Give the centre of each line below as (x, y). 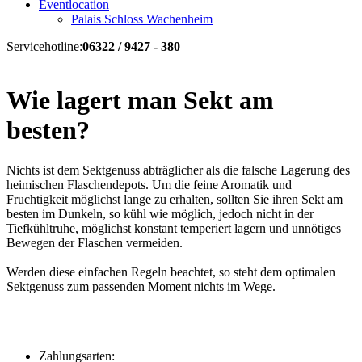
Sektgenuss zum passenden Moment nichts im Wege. (143, 286)
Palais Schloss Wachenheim (142, 19)
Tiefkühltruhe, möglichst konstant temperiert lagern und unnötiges (174, 228)
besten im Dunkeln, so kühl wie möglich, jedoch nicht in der (160, 213)
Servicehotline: (44, 46)
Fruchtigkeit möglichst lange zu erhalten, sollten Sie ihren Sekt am (175, 199)
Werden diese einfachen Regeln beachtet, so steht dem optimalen (171, 271)
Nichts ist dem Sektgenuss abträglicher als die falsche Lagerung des (178, 170)
